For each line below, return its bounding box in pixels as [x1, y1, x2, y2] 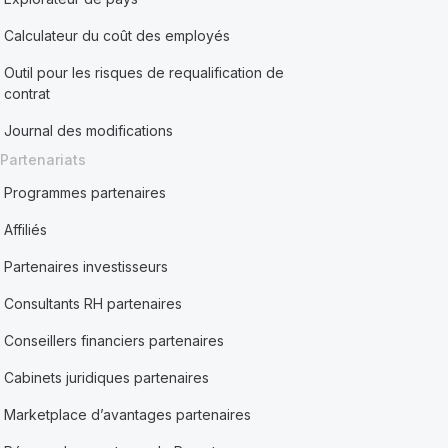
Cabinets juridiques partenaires [4, 369, 210, 386]
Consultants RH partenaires [4, 295, 183, 312]
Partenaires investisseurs [4, 258, 169, 275]
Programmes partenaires [4, 184, 167, 201]
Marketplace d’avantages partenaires [4, 406, 252, 423]
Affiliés [4, 221, 48, 238]
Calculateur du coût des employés [4, 27, 231, 44]
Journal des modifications [4, 122, 174, 139]
